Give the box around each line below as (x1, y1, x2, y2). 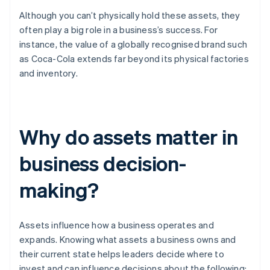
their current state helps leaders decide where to (19, 248, 224, 260)
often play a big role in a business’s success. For (19, 24, 218, 36)
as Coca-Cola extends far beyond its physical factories (19, 52, 249, 65)
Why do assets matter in (19, 124, 238, 150)
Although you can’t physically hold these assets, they (19, 9, 240, 22)
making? (19, 177, 99, 203)
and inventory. (19, 67, 78, 80)
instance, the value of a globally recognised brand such (19, 38, 248, 51)
